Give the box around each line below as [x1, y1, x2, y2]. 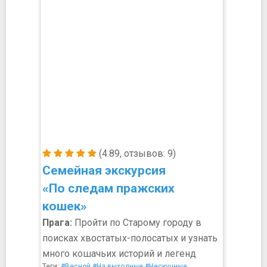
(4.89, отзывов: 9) [97, 148, 176, 159]
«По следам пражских [42, 181, 175, 195]
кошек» [42, 199, 87, 213]
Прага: [42, 217, 72, 228]
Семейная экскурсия [42, 163, 166, 178]
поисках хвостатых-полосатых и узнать [42, 232, 218, 244]
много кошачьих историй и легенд [42, 248, 196, 259]
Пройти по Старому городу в [72, 217, 201, 228]
